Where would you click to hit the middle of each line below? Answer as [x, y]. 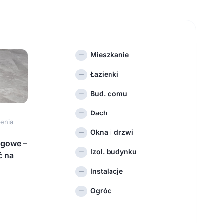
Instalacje [107, 171]
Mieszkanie [110, 55]
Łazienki [105, 74]
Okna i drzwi [112, 132]
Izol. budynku [114, 152]
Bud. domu [109, 94]
